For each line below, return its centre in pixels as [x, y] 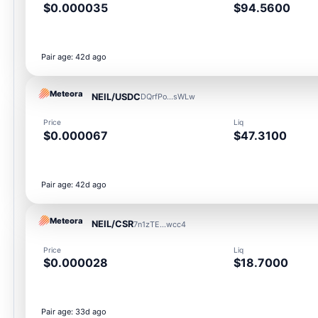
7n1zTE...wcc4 [160, 224]
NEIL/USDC [116, 97]
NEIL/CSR [113, 224]
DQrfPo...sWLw [168, 97]
